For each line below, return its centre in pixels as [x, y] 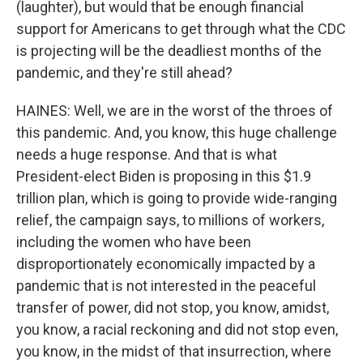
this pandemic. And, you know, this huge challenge [177, 132]
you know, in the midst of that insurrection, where [174, 351]
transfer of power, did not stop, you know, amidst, [173, 307]
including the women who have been [134, 242]
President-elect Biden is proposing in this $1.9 [164, 176]
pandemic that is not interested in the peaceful [166, 286]
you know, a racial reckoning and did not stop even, [177, 329]
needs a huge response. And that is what [147, 154]
